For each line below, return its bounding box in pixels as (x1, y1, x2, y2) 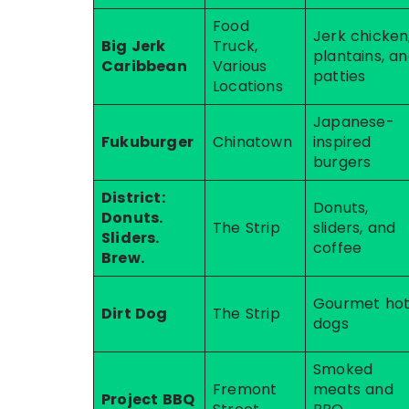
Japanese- (313, 111, 394, 132)
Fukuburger (101, 131, 194, 152)
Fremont (213, 379, 278, 400)
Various (213, 56, 267, 77)
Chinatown (213, 131, 292, 152)
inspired (313, 131, 372, 152)
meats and (313, 379, 393, 400)
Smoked (313, 359, 373, 380)
